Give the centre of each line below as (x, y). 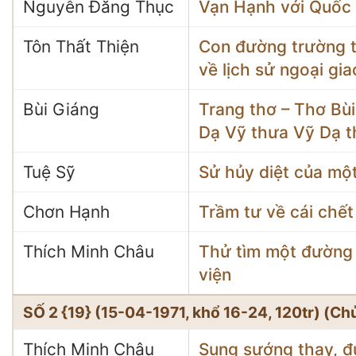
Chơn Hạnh (66, 212)
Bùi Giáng (61, 109)
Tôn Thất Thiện (81, 46)
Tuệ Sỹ (49, 172)
